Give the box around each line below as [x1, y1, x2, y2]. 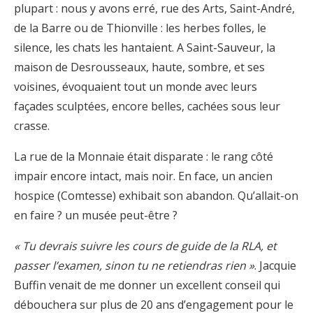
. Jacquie [254, 257, 296, 273]
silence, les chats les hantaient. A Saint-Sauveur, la [14, 39, 275, 55]
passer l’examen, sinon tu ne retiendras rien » [14, 257, 254, 273]
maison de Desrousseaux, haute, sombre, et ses [14, 59, 265, 75]
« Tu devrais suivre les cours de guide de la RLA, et [14, 238, 277, 254]
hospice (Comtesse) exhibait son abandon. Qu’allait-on [14, 187, 298, 203]
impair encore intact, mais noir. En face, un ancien [14, 168, 272, 184]
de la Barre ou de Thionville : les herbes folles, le [14, 20, 266, 36]
